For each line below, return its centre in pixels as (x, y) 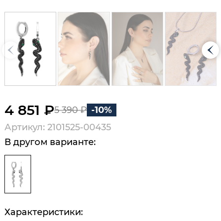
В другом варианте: (50, 142)
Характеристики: (44, 212)
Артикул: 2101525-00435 (58, 128)
